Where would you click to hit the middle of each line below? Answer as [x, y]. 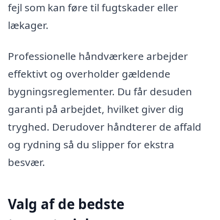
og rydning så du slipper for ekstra [91, 145]
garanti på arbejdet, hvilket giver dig [96, 109]
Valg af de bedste [66, 204]
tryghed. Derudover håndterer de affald [105, 127]
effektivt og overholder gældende [89, 74]
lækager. [28, 25]
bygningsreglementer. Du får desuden [100, 92]
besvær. [27, 162]
